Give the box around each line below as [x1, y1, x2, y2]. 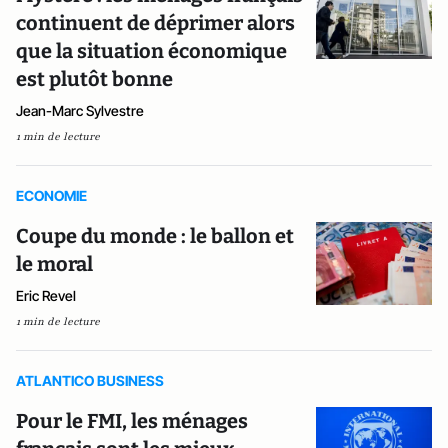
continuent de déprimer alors [16, 11, 295, 35]
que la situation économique [16, 39, 287, 63]
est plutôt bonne [16, 67, 173, 91]
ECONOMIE [16, 187, 87, 204]
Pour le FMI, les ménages [16, 409, 248, 433]
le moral [16, 252, 93, 276]
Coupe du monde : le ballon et [16, 224, 294, 248]
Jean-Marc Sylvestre [16, 102, 144, 119]
